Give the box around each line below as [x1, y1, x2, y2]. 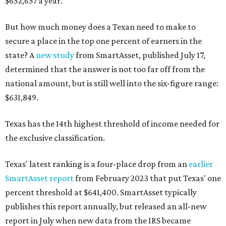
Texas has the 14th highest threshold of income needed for [5, 119, 219, 129]
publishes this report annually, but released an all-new [5, 201, 206, 211]
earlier [189, 159, 213, 169]
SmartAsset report [5, 173, 74, 183]
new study [36, 50, 74, 60]
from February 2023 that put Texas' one [74, 173, 221, 183]
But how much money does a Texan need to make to [5, 22, 196, 32]
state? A [5, 50, 36, 60]
